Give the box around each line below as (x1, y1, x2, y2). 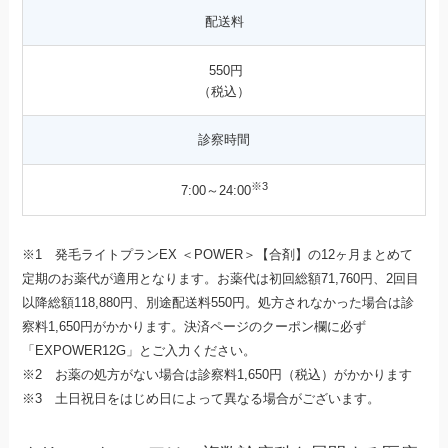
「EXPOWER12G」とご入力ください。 (22, 343, 257, 359)
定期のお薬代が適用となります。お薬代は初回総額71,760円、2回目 (22, 271, 420, 287)
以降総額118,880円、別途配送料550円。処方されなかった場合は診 (22, 295, 415, 311)
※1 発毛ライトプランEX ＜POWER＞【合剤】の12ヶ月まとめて (22, 247, 414, 263)
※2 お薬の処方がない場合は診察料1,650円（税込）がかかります (22, 367, 413, 383)
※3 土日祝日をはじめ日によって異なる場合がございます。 (22, 391, 381, 407)
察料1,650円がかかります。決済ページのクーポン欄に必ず (22, 319, 367, 335)
